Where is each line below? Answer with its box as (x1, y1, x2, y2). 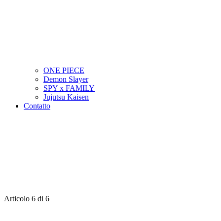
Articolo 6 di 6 (4, 194, 49, 203)
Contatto (24, 102, 50, 110)
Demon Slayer (43, 75, 88, 83)
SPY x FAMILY (43, 84, 95, 92)
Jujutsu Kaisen (43, 93, 89, 101)
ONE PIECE (43, 66, 84, 74)
